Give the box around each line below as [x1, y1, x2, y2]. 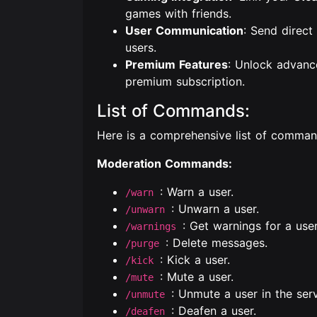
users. [125, 40, 156, 54]
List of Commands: [97, 100, 250, 121]
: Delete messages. [166, 236, 267, 250]
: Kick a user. [160, 253, 230, 267]
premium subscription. [125, 74, 245, 88]
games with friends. [125, 6, 231, 21]
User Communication [125, 23, 243, 38]
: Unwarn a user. [171, 202, 259, 216]
